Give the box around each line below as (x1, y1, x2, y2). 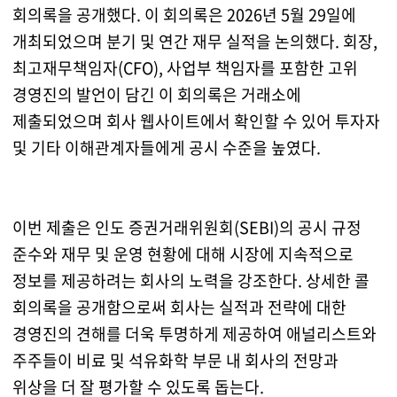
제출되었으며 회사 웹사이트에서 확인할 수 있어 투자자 (12, 109, 380, 134)
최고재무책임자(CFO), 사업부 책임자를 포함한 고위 (12, 56, 358, 81)
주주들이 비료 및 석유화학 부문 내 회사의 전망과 (12, 348, 339, 373)
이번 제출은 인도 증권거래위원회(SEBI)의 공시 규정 (12, 215, 362, 240)
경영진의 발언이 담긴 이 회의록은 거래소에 (12, 82, 301, 107)
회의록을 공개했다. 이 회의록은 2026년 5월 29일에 (12, 3, 356, 27)
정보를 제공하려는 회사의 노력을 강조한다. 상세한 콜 (12, 269, 370, 293)
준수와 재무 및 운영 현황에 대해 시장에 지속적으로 (12, 242, 354, 267)
